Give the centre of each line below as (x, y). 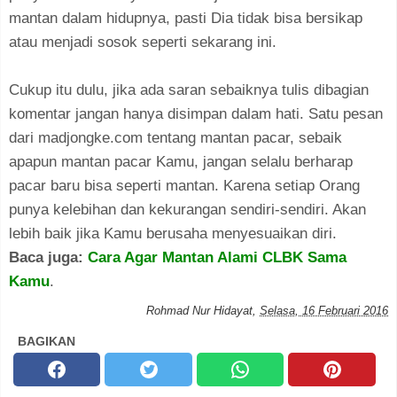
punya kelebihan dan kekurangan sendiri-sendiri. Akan (187, 210)
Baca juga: (48, 257)
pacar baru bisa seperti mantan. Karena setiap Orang (184, 186)
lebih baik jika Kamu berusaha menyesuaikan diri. (173, 234)
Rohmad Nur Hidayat (199, 311)
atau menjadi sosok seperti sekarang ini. (143, 42)
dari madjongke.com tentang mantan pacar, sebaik (175, 138)
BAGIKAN (47, 341)
